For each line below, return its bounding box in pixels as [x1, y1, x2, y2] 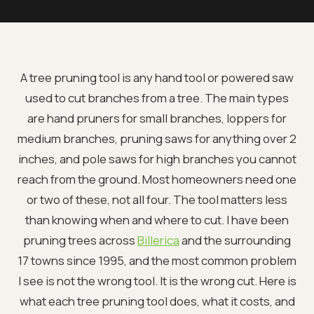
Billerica [137, 231, 179, 248]
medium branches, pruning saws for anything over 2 [18, 130, 296, 146]
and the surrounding [179, 231, 291, 248]
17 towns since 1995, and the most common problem [18, 252, 296, 268]
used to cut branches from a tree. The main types [25, 89, 289, 106]
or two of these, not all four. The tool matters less [27, 191, 287, 207]
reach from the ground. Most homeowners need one [18, 170, 296, 187]
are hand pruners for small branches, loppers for [27, 109, 287, 126]
